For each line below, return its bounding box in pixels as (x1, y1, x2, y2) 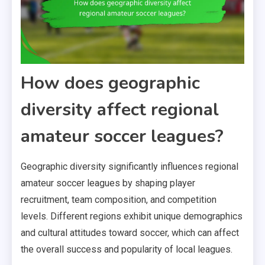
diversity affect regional (21, 97, 219, 122)
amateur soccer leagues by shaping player (21, 177, 195, 189)
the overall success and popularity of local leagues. (21, 243, 232, 255)
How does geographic (21, 70, 200, 95)
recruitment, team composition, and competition (21, 193, 216, 205)
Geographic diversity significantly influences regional (21, 160, 238, 172)
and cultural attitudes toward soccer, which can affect (21, 227, 239, 238)
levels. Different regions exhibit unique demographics (21, 210, 243, 222)
